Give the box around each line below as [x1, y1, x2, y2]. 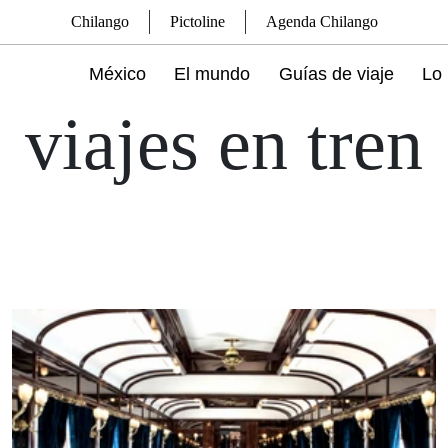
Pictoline [169, 13, 225, 30]
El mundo [174, 64, 251, 84]
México [89, 64, 147, 84]
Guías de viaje [278, 64, 394, 84]
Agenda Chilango [265, 13, 378, 30]
